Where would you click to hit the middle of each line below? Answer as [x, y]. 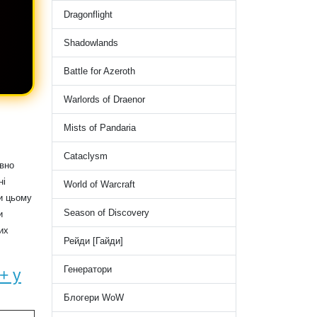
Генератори [88, 270]
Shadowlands [91, 43]
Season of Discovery [106, 213]
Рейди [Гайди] [93, 241]
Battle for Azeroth [99, 71]
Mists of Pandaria [100, 128]
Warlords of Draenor [104, 100]
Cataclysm [86, 156]
